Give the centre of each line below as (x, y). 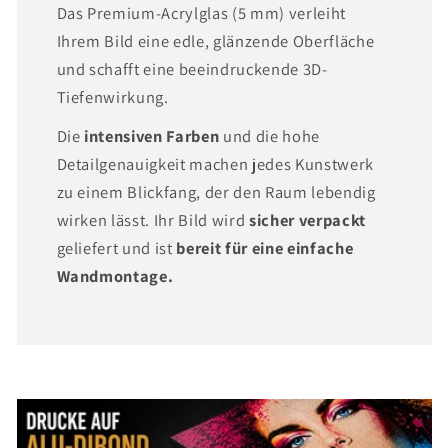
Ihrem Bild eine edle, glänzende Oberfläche (215, 40)
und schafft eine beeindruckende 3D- (192, 68)
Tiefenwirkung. (112, 96)
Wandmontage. (115, 275)
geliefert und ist (114, 247)
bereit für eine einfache (263, 247)
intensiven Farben (152, 135)
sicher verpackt (307, 219)
